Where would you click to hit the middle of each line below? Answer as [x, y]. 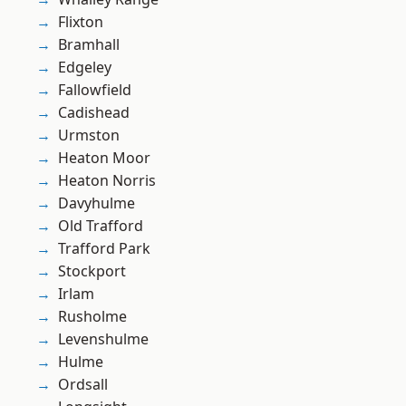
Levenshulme [103, 339]
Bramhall [89, 45]
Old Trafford [101, 226]
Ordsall [83, 385]
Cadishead [94, 113]
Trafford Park [104, 249]
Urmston [89, 135]
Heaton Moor [104, 158]
